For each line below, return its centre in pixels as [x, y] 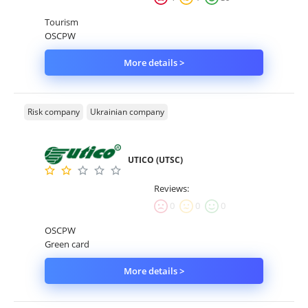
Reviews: [172, 188]
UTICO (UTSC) [156, 159]
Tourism [62, 22]
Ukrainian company [127, 111]
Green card [67, 244]
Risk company [54, 111]
